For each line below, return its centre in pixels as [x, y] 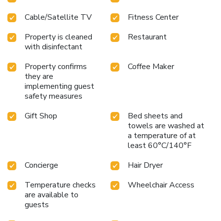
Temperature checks [60, 185]
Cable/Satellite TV [58, 17]
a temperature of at [162, 135]
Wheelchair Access [161, 185]
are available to [52, 195]
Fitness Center [153, 17]
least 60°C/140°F [160, 145]
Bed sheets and [155, 116]
